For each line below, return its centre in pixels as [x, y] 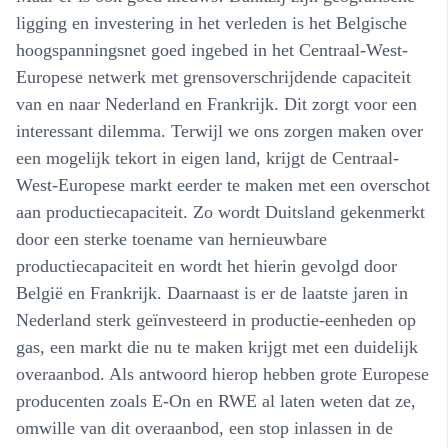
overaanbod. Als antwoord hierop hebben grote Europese [222, 373]
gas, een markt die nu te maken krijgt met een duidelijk [217, 346]
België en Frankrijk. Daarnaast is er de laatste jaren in [212, 292]
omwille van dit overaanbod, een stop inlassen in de [204, 427]
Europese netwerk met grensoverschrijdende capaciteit [213, 76]
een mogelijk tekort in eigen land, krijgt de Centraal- [207, 157]
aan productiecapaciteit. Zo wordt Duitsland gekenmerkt [220, 211]
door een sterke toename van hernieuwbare [171, 238]
